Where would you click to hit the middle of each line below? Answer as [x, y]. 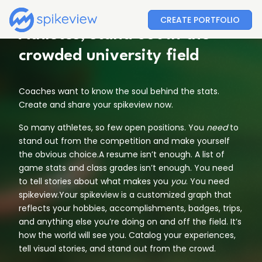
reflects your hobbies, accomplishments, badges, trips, [130, 208]
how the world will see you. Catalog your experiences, [127, 235]
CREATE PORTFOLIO [200, 20]
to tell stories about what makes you [95, 181]
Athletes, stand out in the [114, 35]
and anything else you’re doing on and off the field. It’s [130, 222]
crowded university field [109, 56]
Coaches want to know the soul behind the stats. [119, 91]
